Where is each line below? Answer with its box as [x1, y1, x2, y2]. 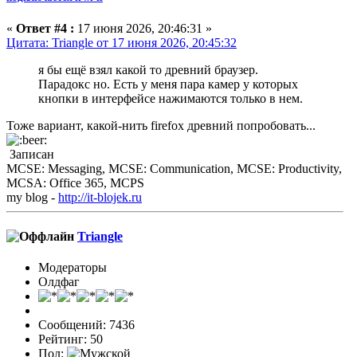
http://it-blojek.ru [58, 190, 142, 204]
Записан [6, 147, 54, 161]
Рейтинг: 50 [38, 332, 103, 347]
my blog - [6, 190, 58, 204]
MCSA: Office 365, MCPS [6, 175, 144, 190]
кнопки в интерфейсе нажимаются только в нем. [38, 91, 303, 105]
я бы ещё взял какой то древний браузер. [38, 62, 258, 76]
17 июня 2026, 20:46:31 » [74, 21, 212, 35]
